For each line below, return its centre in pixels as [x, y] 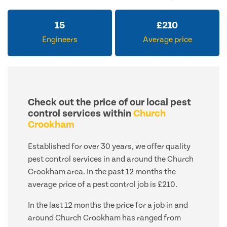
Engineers [60, 40]
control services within [81, 114]
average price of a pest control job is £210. [103, 185]
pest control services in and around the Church [111, 159]
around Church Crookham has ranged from [104, 218]
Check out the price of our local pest [109, 103]
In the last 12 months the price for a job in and [108, 205]
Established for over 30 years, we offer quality [109, 147]
